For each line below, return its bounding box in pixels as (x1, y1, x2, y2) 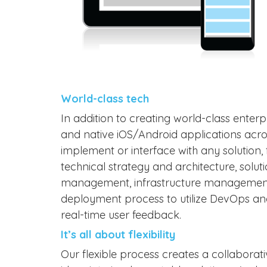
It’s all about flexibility (61, 227, 175, 241)
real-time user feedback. (61, 207, 181, 222)
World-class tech (61, 91, 149, 105)
